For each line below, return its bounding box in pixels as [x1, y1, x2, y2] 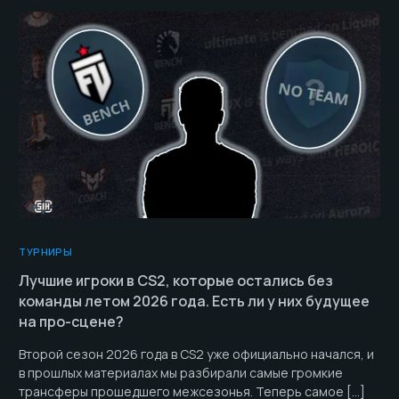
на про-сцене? [19, 311, 125, 331]
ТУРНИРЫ [19, 244, 73, 258]
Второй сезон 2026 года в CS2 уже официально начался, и [19, 345, 375, 362]
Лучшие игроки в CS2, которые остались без [19, 270, 334, 290]
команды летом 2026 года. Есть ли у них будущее [19, 290, 370, 311]
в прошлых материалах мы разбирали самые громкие [19, 363, 344, 381]
